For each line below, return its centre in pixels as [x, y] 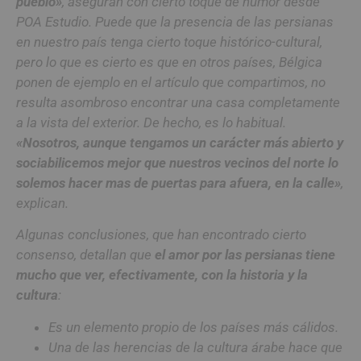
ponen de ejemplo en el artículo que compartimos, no [171, 82]
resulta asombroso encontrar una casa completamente [178, 102]
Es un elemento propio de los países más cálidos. [193, 327]
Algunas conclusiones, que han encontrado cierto [161, 235]
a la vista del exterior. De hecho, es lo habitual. [151, 122]
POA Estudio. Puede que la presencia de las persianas [175, 21]
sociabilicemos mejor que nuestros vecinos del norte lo [177, 162]
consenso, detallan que [85, 255]
